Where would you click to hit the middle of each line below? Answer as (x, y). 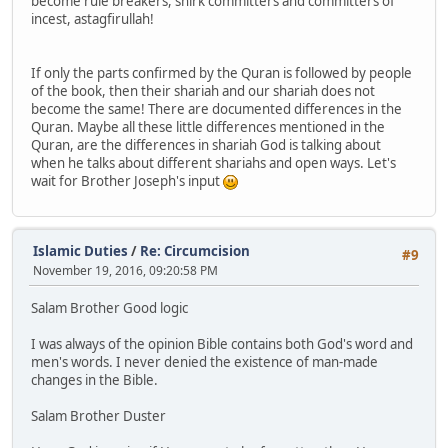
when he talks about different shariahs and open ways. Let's (213, 162)
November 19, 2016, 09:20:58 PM (125, 270)
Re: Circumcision (195, 250)
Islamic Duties (80, 250)
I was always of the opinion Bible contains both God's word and (222, 344)
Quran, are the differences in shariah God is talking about (206, 144)
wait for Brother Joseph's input (127, 180)
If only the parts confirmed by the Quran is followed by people (221, 72)
